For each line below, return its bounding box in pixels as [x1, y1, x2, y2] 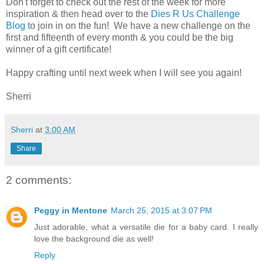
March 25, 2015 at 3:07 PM [111, 206, 212, 216]
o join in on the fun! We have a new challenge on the [30, 20, 250, 31]
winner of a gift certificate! [6, 44, 111, 54]
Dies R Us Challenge [148, 8, 240, 19]
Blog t [6, 20, 30, 31]
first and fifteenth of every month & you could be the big [6, 32, 233, 42]
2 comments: [6, 173, 71, 186]
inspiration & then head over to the [6, 8, 148, 19]
